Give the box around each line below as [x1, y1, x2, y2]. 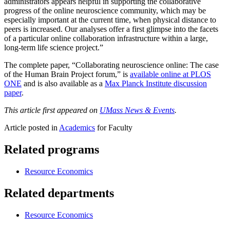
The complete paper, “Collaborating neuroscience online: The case [4, 61, 219, 70]
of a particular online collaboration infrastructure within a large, [4, 34, 208, 43]
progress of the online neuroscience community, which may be [4, 6, 206, 15]
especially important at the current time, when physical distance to [4, 15, 216, 25]
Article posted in [4, 123, 59, 132]
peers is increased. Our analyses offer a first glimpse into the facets [4, 25, 218, 34]
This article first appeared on [4, 106, 100, 115]
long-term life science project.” [4, 43, 103, 52]
